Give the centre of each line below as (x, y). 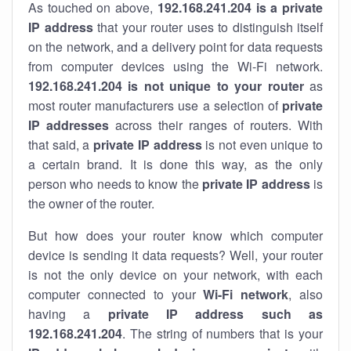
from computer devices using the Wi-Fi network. (175, 66)
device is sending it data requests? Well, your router (175, 255)
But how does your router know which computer (175, 235)
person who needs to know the (115, 184)
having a (68, 314)
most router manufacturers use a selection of (155, 105)
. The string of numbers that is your (223, 333)
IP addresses (69, 125)
